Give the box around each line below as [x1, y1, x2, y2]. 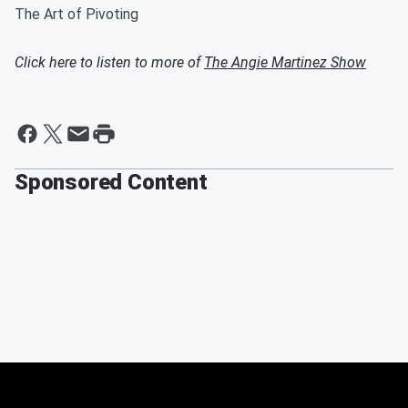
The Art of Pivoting [15, 5, 142, 23]
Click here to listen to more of [15, 54, 204, 71]
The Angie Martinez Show [204, 54, 366, 71]
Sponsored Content [15, 169, 208, 195]
